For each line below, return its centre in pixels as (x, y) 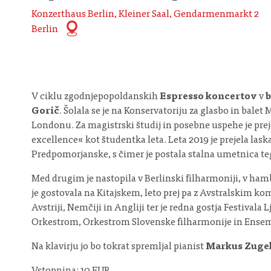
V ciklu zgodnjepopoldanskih (96, 97)
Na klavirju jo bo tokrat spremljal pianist (119, 247)
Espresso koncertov (208, 97)
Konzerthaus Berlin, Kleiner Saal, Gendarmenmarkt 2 (145, 14)
